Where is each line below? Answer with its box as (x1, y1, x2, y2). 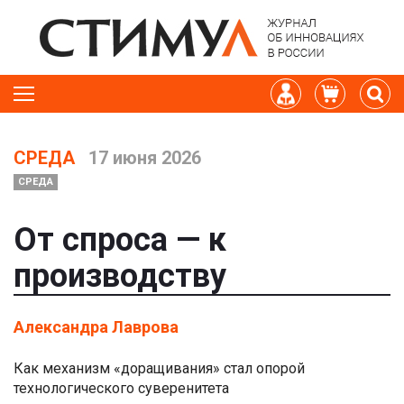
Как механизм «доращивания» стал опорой (14, 360, 305, 377)
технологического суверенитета (14, 380, 229, 397)
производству (14, 257, 226, 295)
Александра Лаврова (14, 317, 179, 336)
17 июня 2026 (84, 147, 201, 169)
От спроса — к (14, 221, 226, 259)
